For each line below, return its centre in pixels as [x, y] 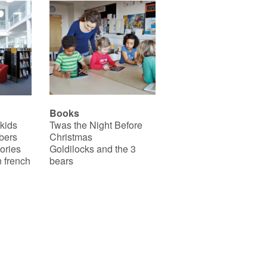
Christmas [71, 136]
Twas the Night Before [96, 125]
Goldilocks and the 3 [92, 148]
